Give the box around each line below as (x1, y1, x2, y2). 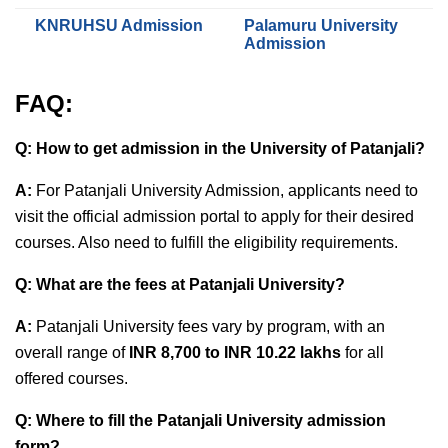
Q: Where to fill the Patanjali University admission (15, 411, 386, 429)
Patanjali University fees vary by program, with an (36, 317, 385, 335)
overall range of (15, 343, 125, 361)
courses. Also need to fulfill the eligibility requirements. (15, 233, 398, 251)
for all (345, 343, 384, 361)
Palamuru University (244, 16, 398, 34)
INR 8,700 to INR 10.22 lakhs (125, 343, 345, 361)
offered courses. (15, 369, 132, 387)
